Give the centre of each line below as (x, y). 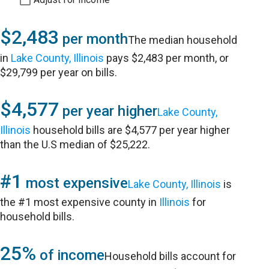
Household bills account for (171, 256)
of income (71, 255)
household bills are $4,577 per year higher (131, 130)
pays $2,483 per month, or (167, 58)
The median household (183, 40)
